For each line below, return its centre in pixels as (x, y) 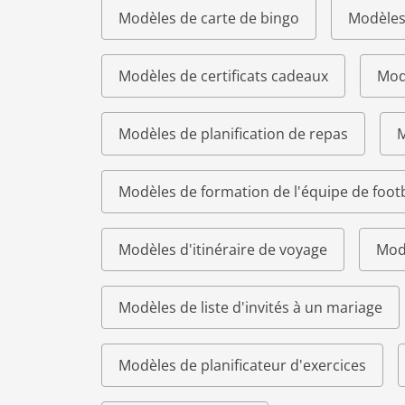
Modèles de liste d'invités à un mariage (250, 307)
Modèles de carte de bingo (209, 18)
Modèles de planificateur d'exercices (242, 365)
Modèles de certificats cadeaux (223, 76)
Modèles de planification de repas (233, 134)
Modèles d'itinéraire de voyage (223, 250)
